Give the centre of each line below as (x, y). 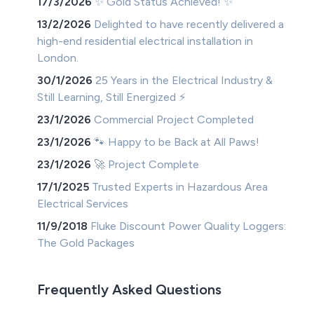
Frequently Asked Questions (130, 290)
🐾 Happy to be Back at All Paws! (177, 142)
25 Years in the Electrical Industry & (184, 81)
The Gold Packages (86, 243)
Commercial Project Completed (174, 120)
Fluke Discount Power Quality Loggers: (189, 226)
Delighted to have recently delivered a (189, 25)
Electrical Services (83, 204)
